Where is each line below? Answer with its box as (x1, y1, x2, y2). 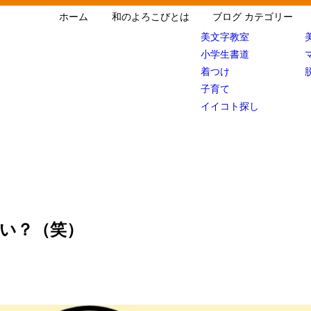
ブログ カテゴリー (212, 11, 294, 22)
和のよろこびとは (111, 11, 190, 22)
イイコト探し (201, 101, 260, 112)
